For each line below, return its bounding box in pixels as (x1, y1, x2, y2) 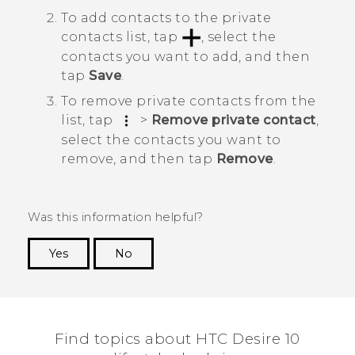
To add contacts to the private (61, 10, 271, 25)
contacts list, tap (61, 29, 181, 44)
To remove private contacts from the (61, 94, 316, 109)
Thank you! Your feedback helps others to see (47, 270, 327, 285)
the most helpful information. (149, 287, 327, 302)
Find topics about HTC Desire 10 (55, 330, 300, 349)
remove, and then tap (61, 151, 216, 167)
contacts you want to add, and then (61, 49, 310, 65)
